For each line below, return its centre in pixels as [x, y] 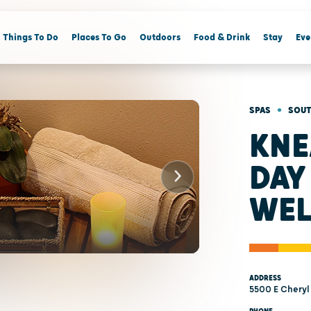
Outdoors [160, 38]
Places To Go [99, 38]
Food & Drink [221, 38]
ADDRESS [265, 278]
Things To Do [30, 38]
